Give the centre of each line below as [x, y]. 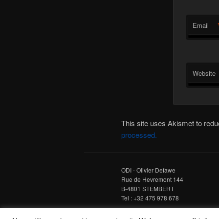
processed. [139, 134]
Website [204, 73]
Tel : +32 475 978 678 [150, 197]
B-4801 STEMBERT [148, 188]
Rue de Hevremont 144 [152, 179]
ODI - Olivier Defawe [148, 170]
